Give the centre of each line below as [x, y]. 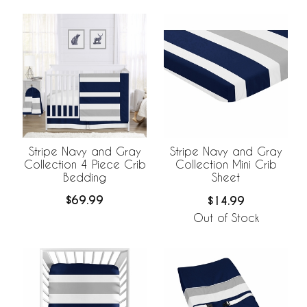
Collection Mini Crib [226, 164]
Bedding [85, 177]
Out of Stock [226, 218]
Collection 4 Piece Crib [85, 164]
